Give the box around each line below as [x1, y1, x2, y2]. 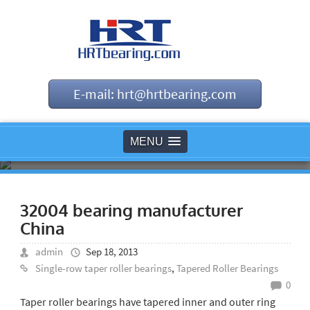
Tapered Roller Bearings [176, 262, 278, 275]
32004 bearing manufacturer [19, 199, 243, 221]
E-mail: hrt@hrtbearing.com [73, 85, 237, 102]
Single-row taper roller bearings [35, 262, 172, 275]
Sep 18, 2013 [85, 245, 138, 258]
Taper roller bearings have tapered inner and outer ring [19, 295, 275, 309]
